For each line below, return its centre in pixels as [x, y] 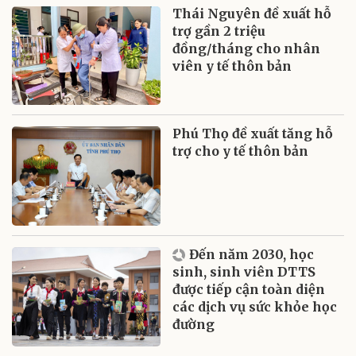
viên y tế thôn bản [232, 66]
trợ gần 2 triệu [219, 31]
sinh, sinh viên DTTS [244, 272]
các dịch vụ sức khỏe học [255, 307]
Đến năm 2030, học [252, 255]
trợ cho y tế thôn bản [241, 151]
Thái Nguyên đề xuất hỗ [252, 13]
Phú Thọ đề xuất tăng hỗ [253, 134]
